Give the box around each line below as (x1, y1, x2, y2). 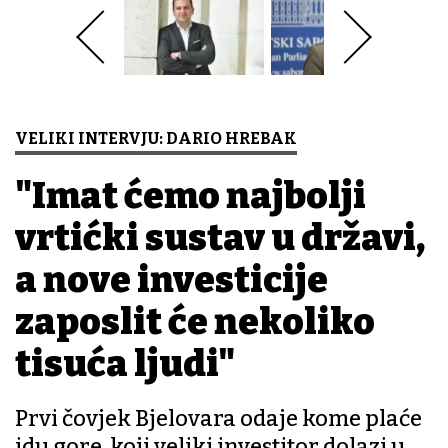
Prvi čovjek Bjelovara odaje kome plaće (15, 405, 422, 433)
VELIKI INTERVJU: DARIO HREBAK (15, 129, 297, 149)
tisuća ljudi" (15, 342, 235, 387)
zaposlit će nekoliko (15, 300, 375, 345)
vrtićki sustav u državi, (15, 216, 425, 261)
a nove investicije (15, 258, 328, 303)
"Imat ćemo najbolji (15, 174, 366, 219)
